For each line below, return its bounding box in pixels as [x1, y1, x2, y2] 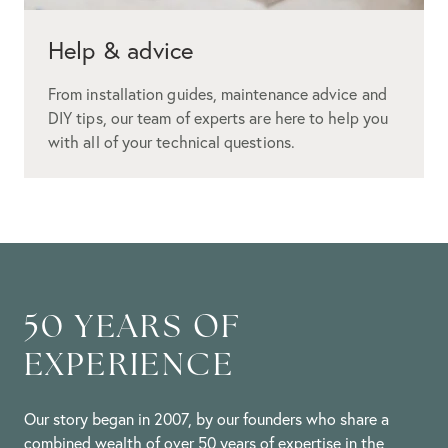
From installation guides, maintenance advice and [48, 83, 387, 104]
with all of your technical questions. [48, 131, 295, 152]
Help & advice [48, 34, 194, 65]
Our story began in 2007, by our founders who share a [24, 408, 389, 429]
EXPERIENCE [24, 342, 234, 385]
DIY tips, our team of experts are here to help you [48, 107, 388, 128]
